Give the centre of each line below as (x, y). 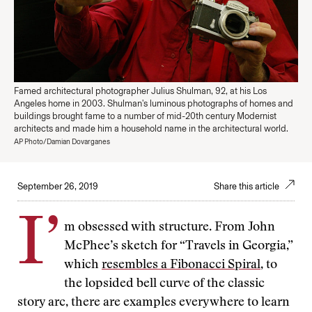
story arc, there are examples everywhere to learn (154, 303)
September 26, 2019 (58, 186)
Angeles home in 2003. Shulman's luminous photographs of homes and (154, 103)
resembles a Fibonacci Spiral (181, 265)
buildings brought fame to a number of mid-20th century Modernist (145, 116)
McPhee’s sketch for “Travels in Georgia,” (179, 247)
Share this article (248, 186)
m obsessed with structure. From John (170, 228)
